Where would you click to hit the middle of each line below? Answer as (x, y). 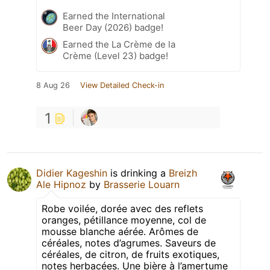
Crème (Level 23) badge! (115, 56)
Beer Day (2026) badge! (113, 28)
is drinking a (138, 173)
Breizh (183, 173)
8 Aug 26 (53, 86)
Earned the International (114, 16)
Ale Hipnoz (61, 185)
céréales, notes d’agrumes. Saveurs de (129, 243)
